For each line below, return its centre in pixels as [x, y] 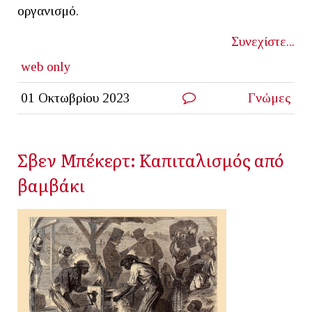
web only [46, 66]
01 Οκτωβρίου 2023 [75, 97]
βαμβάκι [51, 185]
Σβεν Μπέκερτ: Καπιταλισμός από [151, 159]
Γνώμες [270, 97]
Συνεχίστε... [263, 41]
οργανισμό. [48, 10]
